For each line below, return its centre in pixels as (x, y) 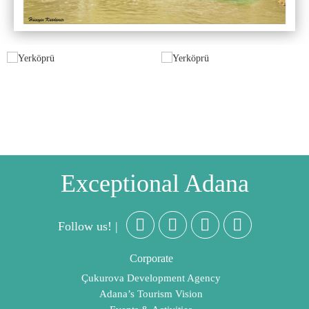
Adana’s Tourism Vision (151, 294)
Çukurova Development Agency (151, 278)
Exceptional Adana (154, 184)
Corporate (151, 259)
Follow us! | (88, 227)
